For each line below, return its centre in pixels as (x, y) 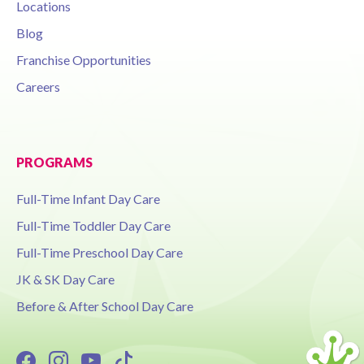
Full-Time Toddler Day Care (93, 226)
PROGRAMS (54, 162)
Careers (38, 87)
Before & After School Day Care (105, 306)
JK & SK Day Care (65, 279)
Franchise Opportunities (84, 60)
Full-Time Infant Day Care (88, 199)
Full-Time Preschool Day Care (100, 253)
